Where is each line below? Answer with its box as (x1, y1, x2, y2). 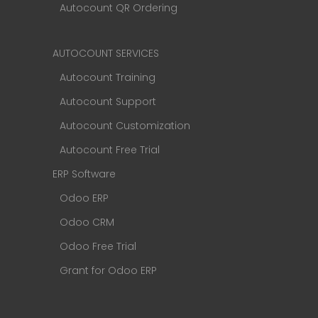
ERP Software (53, 167, 116, 182)
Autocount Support (60, 94, 156, 109)
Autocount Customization (60, 119, 190, 133)
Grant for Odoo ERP (60, 263, 157, 278)
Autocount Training (60, 70, 155, 85)
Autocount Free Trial (60, 143, 160, 158)
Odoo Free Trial (60, 239, 136, 254)
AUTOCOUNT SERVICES (53, 46, 159, 61)
